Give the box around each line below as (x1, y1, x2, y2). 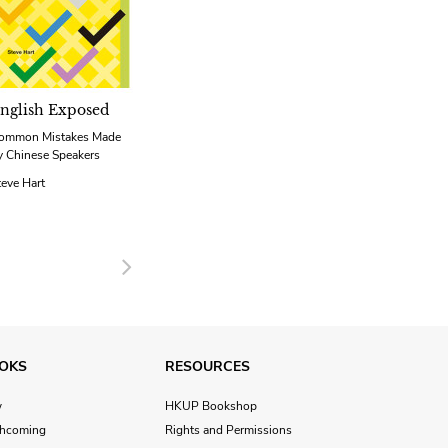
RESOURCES (164, 357, 250, 377)
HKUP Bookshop (164, 398, 257, 415)
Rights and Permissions (164, 422, 292, 439)
